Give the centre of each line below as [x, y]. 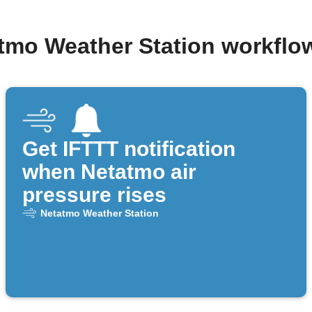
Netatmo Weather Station [99, 213]
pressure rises [94, 195]
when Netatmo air [109, 172]
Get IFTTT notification [129, 149]
